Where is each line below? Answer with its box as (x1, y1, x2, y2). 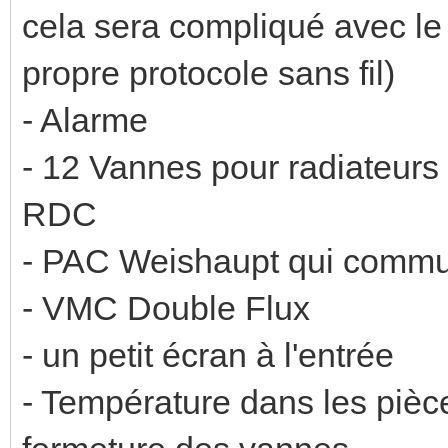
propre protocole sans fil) (22, 53, 404, 92)
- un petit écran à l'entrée (22, 335, 394, 374)
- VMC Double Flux (22, 288, 310, 327)
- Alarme (22, 100, 148, 139)
